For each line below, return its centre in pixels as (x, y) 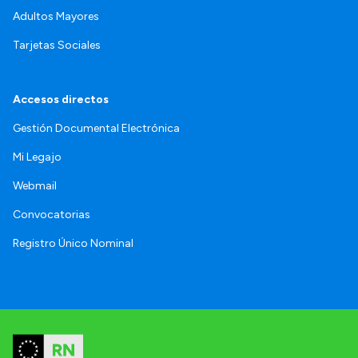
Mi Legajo (37, 157)
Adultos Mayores (56, 16)
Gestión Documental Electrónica (96, 128)
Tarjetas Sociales (57, 45)
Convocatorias (52, 214)
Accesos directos (61, 99)
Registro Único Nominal (73, 243)
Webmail (35, 185)
